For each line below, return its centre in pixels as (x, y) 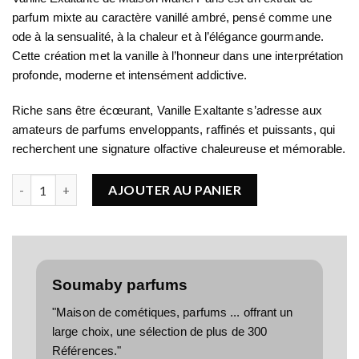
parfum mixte (47, 18)
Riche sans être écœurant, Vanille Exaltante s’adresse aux (167, 110)
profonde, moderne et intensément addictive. (130, 75)
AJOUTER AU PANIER (175, 190)
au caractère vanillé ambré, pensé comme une (207, 18)
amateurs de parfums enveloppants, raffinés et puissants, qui (174, 129)
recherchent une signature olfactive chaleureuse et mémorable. (179, 148)
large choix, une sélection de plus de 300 (160, 331)
